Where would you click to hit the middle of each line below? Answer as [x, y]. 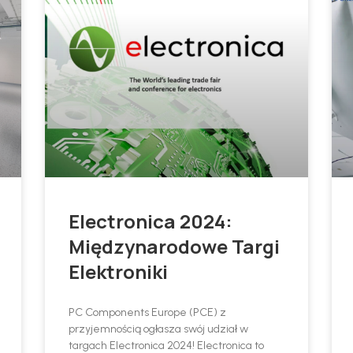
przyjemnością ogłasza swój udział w [159, 329]
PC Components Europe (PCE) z [148, 313]
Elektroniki [119, 272]
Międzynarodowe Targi [175, 247]
